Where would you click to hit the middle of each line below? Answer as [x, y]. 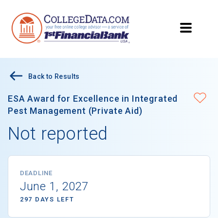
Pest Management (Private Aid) [75, 111]
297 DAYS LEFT [47, 200]
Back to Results [54, 77]
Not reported [58, 134]
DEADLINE [36, 173]
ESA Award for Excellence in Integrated [93, 99]
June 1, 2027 [54, 187]
